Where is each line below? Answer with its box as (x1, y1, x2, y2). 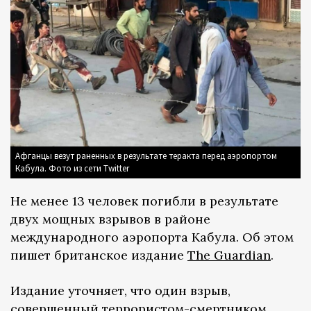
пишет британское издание (10, 246, 187, 263)
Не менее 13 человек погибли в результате (10, 192, 278, 209)
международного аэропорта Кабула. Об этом (10, 228, 294, 245)
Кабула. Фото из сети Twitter (15, 162, 129, 174)
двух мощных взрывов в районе (10, 210, 210, 227)
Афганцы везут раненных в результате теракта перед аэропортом (15, 149, 277, 162)
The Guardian (187, 246, 271, 263)
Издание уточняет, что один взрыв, (10, 282, 230, 299)
